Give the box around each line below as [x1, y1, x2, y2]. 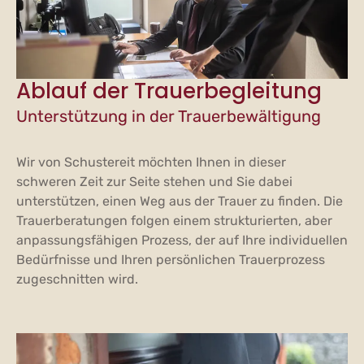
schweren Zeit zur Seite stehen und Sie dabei [16, 173, 292, 189]
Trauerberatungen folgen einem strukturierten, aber [16, 212, 332, 228]
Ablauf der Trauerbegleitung [16, 76, 322, 106]
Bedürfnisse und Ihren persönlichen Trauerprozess [16, 251, 325, 267]
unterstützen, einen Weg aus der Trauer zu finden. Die [16, 193, 343, 209]
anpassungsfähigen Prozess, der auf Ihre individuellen [16, 232, 348, 248]
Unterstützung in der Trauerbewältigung [16, 106, 321, 126]
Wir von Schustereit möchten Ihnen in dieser [16, 154, 286, 170]
